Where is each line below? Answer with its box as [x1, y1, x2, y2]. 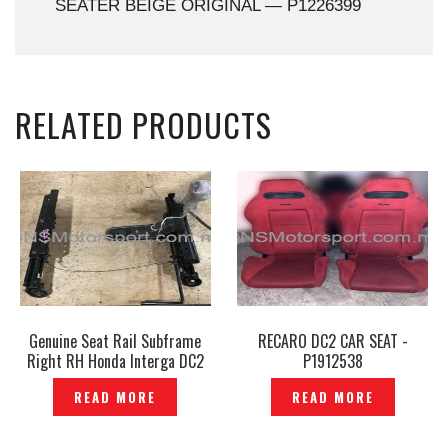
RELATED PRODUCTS [15, 101, 272, 149]
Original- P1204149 [54, 369, 177, 394]
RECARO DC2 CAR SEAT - [257, 329, 408, 354]
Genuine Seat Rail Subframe [29, 329, 202, 354]
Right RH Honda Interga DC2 [26, 349, 204, 374]
